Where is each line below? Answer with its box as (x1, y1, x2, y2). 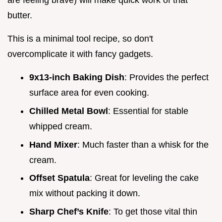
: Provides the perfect (124, 72, 209, 83)
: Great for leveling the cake (90, 173, 199, 183)
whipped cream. (29, 121, 92, 131)
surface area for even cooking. (29, 88, 149, 98)
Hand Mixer (29, 139, 77, 150)
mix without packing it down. (29, 188, 140, 199)
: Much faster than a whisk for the (77, 139, 209, 150)
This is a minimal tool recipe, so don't (7, 34, 153, 44)
